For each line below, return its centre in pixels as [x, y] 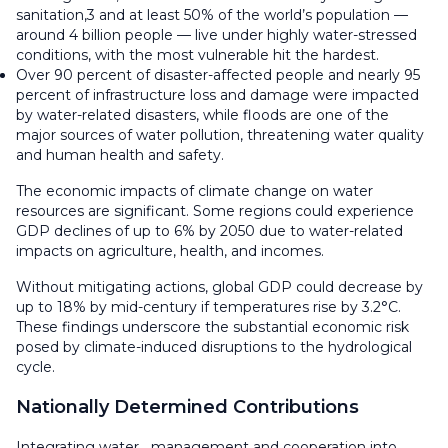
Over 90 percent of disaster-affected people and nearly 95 [218, 74]
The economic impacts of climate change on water [194, 190]
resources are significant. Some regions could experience [215, 210]
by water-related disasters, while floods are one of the [202, 114]
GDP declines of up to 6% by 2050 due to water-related [209, 230]
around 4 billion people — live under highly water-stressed [216, 34]
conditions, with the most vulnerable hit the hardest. [199, 54]
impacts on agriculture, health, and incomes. [170, 250]
